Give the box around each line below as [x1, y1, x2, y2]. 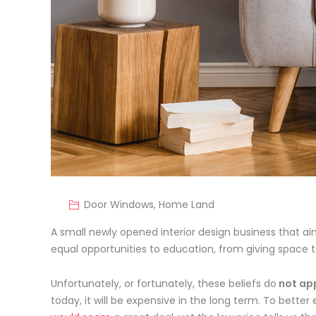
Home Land [158, 197, 214, 212]
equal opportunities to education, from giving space [51, 242, 308, 257]
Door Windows [83, 197, 154, 212]
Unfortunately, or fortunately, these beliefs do [51, 276, 276, 291]
